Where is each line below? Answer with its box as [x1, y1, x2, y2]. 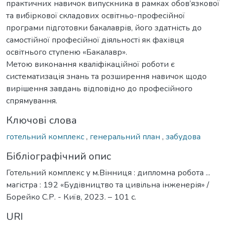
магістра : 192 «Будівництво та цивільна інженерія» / [6, 179, 209, 191]
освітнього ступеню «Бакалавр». [6, 46, 127, 58]
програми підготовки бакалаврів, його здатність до [6, 22, 202, 33]
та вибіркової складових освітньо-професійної [6, 10, 185, 21]
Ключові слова [6, 113, 77, 127]
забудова [166, 131, 201, 142]
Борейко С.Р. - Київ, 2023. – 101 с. [6, 191, 136, 203]
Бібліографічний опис [6, 149, 111, 163]
